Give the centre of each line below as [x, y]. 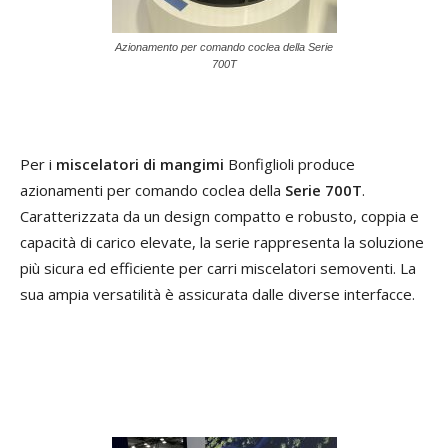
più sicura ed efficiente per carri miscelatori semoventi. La [218, 268]
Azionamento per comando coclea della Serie [224, 47]
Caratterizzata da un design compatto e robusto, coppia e [219, 216]
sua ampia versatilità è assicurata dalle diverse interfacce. [217, 294]
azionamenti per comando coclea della [152, 190]
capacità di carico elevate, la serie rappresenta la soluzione [222, 242]
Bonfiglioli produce [289, 164]
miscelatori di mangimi [140, 164]
